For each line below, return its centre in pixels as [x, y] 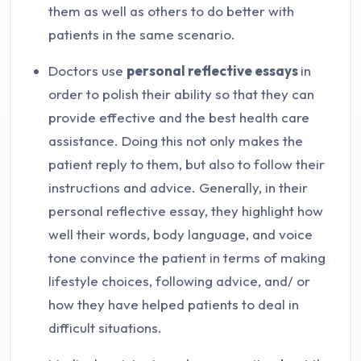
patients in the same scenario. [142, 34]
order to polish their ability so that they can [181, 94]
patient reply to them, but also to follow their [187, 164]
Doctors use [87, 71]
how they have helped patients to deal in [174, 304]
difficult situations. [105, 328]
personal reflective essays [214, 71]
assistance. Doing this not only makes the [176, 141]
